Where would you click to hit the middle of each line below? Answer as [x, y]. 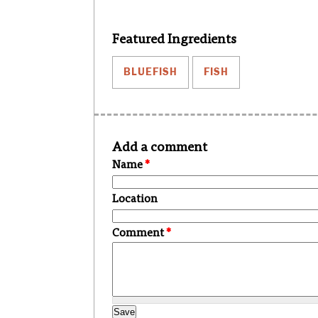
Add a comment [160, 148]
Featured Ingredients [174, 40]
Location [135, 199]
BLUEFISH [150, 72]
